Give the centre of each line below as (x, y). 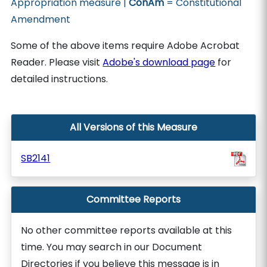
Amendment (41, 19)
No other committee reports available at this (127, 230)
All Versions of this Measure (133, 127)
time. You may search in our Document (112, 247)
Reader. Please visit (57, 62)
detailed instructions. (60, 79)
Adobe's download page (159, 62)
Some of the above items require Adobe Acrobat (125, 46)
